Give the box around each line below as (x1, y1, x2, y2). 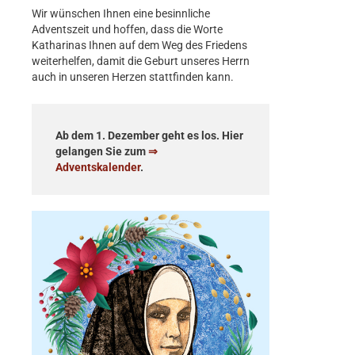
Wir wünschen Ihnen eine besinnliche (32, 7, 210, 21)
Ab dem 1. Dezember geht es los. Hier (55, 128, 243, 142)
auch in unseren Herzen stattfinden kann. (32, 71, 234, 84)
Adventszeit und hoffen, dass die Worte (32, 23, 223, 36)
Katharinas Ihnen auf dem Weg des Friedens (32, 39, 247, 52)
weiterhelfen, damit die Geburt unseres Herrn (32, 55, 250, 68)
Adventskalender (55, 160, 140, 174)
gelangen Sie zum (55, 144, 148, 158)
